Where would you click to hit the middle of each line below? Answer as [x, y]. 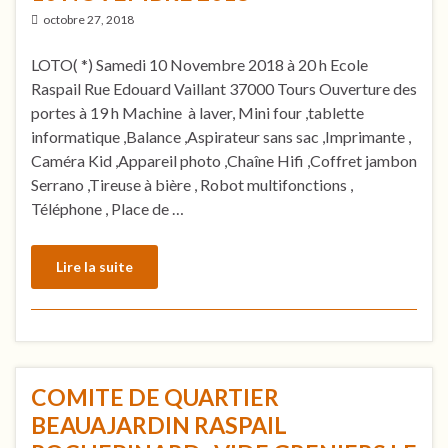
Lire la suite [94, 266]
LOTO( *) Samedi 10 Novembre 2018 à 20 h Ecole [199, 64]
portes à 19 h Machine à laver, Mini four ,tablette [197, 112]
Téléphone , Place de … [107, 208]
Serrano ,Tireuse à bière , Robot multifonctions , [192, 184]
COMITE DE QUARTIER [155, 396]
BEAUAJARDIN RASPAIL [159, 424]
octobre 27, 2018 [88, 19]
